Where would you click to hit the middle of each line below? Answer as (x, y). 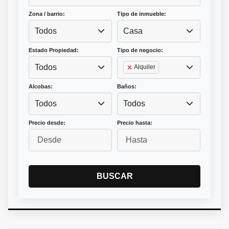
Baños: (127, 87)
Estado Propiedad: (54, 50)
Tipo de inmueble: (142, 14)
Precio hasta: (135, 123)
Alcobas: (41, 87)
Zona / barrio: (47, 14)
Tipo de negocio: (140, 50)
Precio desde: (47, 123)
